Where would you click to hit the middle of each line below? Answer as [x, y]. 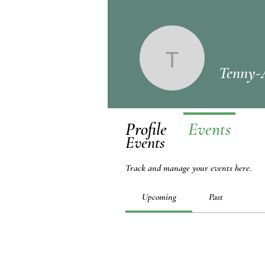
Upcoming [159, 197]
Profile [146, 129]
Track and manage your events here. [188, 168]
